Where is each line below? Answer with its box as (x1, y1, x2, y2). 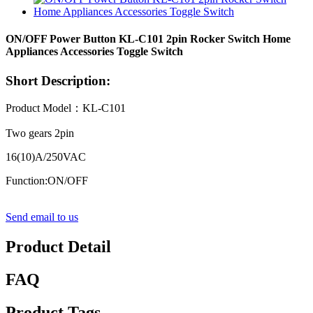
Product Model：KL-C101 (6, 102, 126, 115)
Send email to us (6, 211, 78, 224)
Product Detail (6, 238, 111, 256)
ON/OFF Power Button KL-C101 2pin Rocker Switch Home (6, 33, 291, 45)
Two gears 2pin (6, 127, 74, 140)
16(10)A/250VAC (6, 151, 86, 163)
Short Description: (6, 73, 110, 88)
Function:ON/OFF (6, 175, 88, 187)
